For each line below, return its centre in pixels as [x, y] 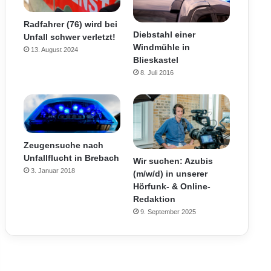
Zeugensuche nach [63, 145]
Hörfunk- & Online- [171, 187]
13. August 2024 [54, 50]
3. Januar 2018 [53, 171]
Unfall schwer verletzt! [69, 37]
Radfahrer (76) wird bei [70, 24]
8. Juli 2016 [157, 72]
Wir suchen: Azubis [173, 161]
